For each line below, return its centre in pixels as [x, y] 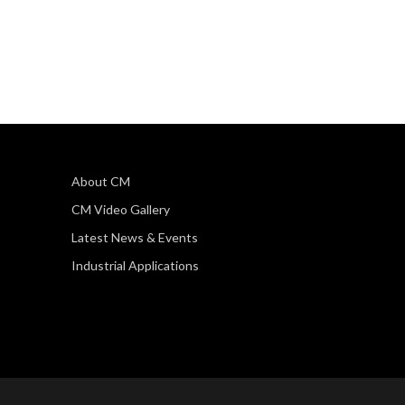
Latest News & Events [135, 237]
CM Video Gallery [121, 209]
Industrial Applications [135, 265]
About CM [101, 181]
